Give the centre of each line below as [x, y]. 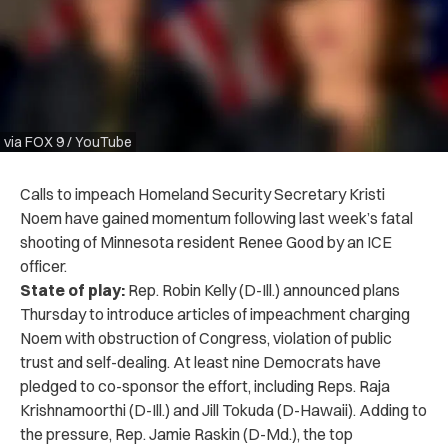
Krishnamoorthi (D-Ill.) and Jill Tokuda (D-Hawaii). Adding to [223, 409]
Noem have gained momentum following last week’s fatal [216, 217]
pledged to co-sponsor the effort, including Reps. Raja [205, 385]
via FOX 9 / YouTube [68, 141]
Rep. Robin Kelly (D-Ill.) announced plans [262, 289]
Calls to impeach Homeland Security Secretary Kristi [202, 193]
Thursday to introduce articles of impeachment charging [215, 313]
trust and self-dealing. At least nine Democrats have [200, 361]
